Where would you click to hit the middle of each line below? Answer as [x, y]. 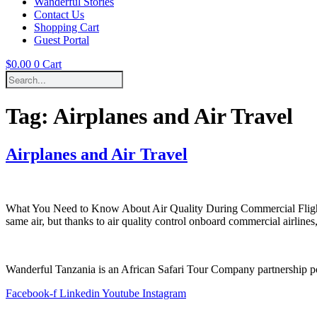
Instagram [164, 293]
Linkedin [80, 293]
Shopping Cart [67, 27]
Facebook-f [31, 293]
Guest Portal [62, 40]
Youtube [121, 293]
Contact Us [59, 15]
